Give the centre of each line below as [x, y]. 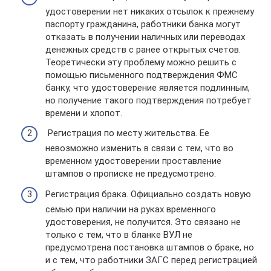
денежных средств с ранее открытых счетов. [143, 49]
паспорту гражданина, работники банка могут [143, 24]
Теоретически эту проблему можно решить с [141, 62]
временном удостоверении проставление [133, 161]
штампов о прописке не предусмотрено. [131, 174]
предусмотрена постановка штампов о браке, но [150, 247]
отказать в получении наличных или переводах [145, 37]
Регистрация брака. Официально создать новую [148, 194]
